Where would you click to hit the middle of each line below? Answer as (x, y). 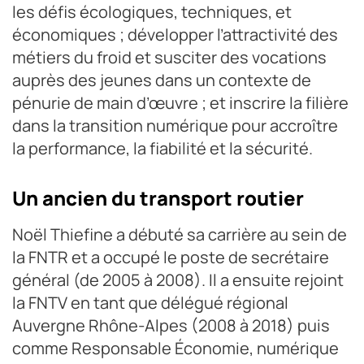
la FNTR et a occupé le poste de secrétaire (171, 257)
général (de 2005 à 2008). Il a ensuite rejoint (178, 279)
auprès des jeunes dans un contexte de (162, 80)
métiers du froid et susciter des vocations (169, 57)
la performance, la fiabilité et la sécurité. (162, 148)
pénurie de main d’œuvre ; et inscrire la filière (180, 102)
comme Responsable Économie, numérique (175, 348)
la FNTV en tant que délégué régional (150, 302)
